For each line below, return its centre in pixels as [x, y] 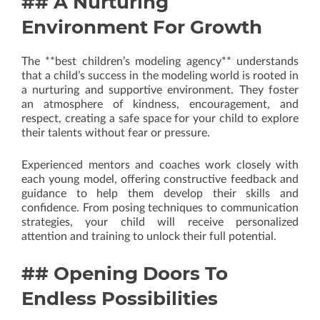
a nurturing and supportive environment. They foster [160, 90]
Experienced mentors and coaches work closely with [160, 165]
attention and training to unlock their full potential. [149, 236]
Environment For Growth [142, 27]
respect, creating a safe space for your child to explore [160, 119]
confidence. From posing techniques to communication [160, 208]
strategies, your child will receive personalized [160, 222]
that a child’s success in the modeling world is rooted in [160, 76]
